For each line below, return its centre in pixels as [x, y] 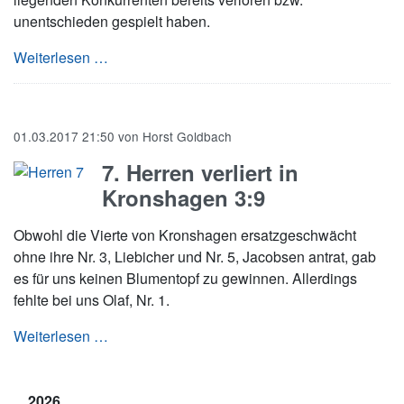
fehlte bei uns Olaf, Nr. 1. [92, 300]
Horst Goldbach [187, 136]
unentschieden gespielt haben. [112, 21]
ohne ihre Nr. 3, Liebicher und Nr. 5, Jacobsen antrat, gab [195, 257]
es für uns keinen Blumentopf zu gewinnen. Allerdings [185, 278]
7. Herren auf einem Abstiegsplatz [216, 56]
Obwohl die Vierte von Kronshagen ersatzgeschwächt [185, 235]
